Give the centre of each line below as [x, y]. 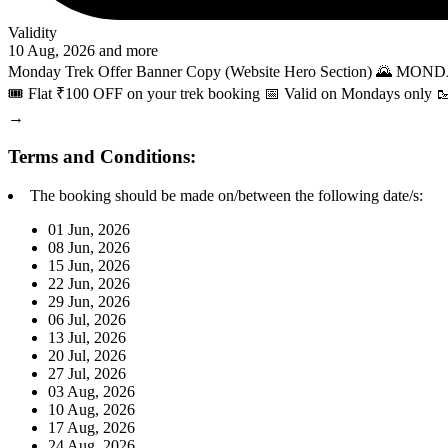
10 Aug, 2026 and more [83, 51]
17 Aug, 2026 [91, 427]
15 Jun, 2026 [89, 265]
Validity [32, 33]
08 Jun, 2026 [89, 247]
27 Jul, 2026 [87, 373]
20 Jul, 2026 [87, 355]
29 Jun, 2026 [89, 301]
